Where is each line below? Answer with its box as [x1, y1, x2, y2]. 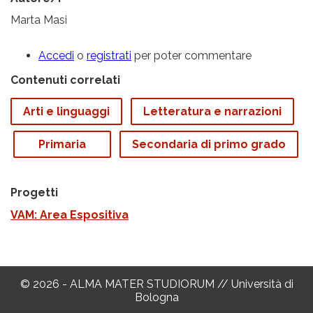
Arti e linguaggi [23, 105, 110, 119]
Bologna [134, 291, 179, 305]
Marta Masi [10, 13, 67, 27]
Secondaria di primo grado [132, 138, 286, 152]
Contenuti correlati [10, 73, 120, 87]
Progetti [10, 186, 58, 200]
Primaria [38, 138, 86, 152]
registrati [87, 49, 131, 63]
